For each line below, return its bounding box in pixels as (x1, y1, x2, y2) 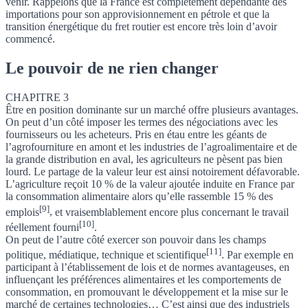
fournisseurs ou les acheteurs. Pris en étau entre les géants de (5, 129, 267, 141)
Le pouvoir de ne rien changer (5, 59, 219, 78)
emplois (5, 206, 39, 218)
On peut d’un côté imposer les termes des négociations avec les (5, 116, 278, 129)
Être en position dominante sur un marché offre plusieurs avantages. (5, 104, 298, 116)
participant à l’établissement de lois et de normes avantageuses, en (5, 261, 289, 274)
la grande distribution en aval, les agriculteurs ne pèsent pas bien (5, 153, 283, 166)
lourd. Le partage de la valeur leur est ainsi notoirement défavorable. (5, 166, 300, 178)
